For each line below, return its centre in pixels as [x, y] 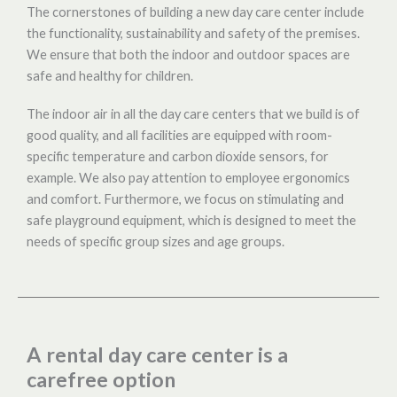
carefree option [101, 379]
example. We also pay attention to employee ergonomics [188, 177]
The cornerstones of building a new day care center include [195, 12]
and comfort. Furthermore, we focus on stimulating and [185, 198]
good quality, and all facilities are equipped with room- [179, 135]
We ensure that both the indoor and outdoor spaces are [188, 54]
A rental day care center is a [157, 354]
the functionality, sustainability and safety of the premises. [193, 33]
